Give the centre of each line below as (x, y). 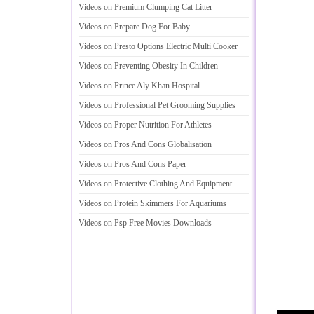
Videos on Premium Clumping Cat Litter (145, 7)
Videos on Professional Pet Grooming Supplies (157, 105)
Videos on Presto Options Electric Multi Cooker (158, 46)
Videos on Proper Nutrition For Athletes (145, 125)
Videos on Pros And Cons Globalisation (145, 144)
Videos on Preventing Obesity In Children (148, 66)
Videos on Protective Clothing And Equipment (155, 184)
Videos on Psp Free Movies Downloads (145, 223)
